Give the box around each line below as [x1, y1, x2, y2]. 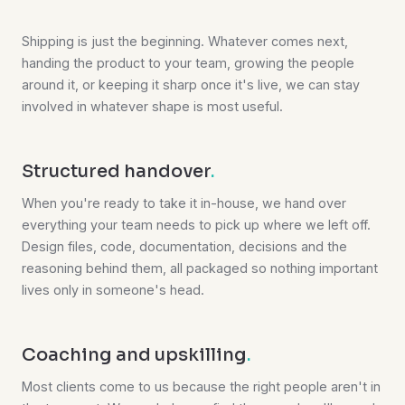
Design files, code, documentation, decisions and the [22, 239, 347, 255]
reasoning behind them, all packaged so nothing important [22, 260, 378, 277]
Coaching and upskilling [22, 344, 247, 367]
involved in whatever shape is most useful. [22, 99, 283, 115]
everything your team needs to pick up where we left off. [22, 217, 371, 233]
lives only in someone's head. [22, 282, 204, 298]
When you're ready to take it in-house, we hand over [22, 195, 346, 212]
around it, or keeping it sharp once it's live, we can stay [22, 77, 360, 93]
